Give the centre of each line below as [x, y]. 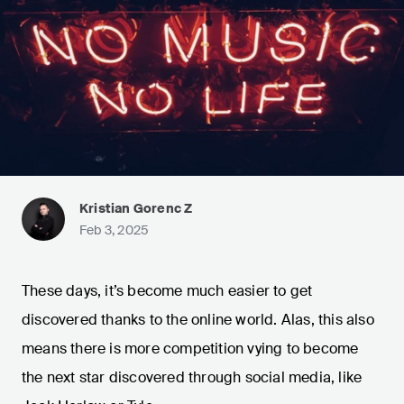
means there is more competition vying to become [190, 349]
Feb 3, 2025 [115, 230]
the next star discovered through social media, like [192, 378]
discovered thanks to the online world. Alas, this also [198, 320]
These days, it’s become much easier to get [167, 291]
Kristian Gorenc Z [136, 209]
